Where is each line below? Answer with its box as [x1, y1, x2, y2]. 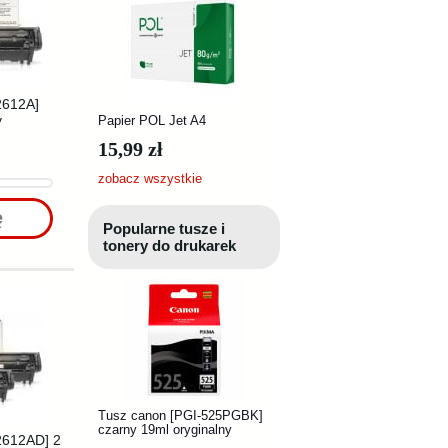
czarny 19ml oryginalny [98, 422, 232, 437]
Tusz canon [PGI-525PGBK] [98, 408, 263, 423]
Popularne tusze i [103, 220, 225, 237]
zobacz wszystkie [98, 171, 202, 186]
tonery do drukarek [103, 237, 236, 254]
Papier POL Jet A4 [98, 113, 206, 128]
